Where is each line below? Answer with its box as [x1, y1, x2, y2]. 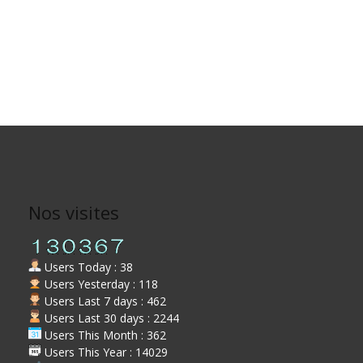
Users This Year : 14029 [41, 344, 169, 360]
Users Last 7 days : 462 [41, 293, 167, 309]
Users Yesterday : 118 [41, 275, 159, 292]
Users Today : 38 [41, 258, 134, 275]
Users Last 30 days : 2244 [41, 310, 180, 326]
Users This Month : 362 [41, 327, 167, 343]
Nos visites [28, 199, 120, 224]
